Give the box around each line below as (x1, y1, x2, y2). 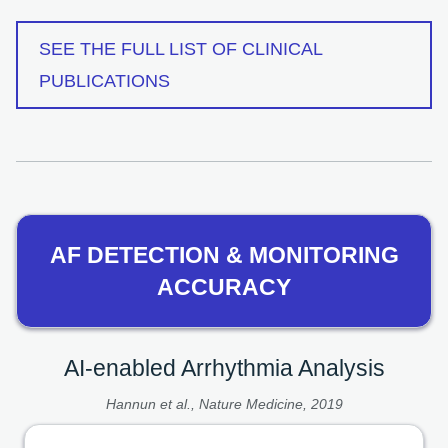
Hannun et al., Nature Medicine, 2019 (105, 395, 343, 412)
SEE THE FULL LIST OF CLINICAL (39, 38, 322, 59)
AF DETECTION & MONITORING (49, 241, 399, 268)
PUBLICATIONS (39, 70, 170, 91)
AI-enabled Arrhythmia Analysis (63, 354, 385, 381)
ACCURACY (157, 273, 291, 300)
